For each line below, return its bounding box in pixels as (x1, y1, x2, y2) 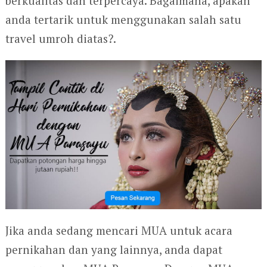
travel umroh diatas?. (5, 30, 116, 46)
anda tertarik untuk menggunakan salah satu (5, 11, 241, 27)
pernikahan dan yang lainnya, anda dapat (5, 241, 222, 257)
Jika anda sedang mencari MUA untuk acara (5, 222, 232, 238)
